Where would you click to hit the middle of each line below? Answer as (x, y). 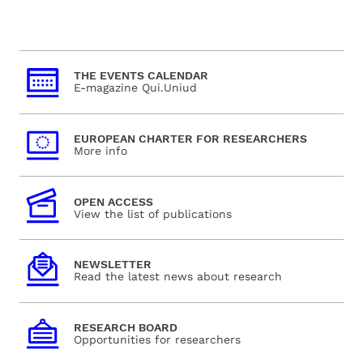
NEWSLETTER (112, 265)
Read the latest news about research (177, 277)
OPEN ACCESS (113, 201)
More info (100, 150)
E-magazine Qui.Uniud (135, 88)
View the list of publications (152, 214)
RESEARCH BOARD (125, 327)
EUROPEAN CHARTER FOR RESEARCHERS (190, 138)
